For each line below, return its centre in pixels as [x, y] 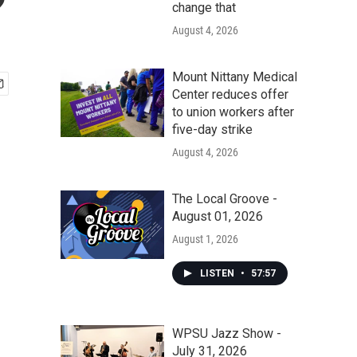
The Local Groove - [225, 199]
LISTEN [218, 273]
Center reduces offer [230, 94]
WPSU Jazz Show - [227, 333]
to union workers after [233, 112]
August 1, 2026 [205, 239]
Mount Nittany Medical [235, 77]
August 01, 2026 [218, 216]
